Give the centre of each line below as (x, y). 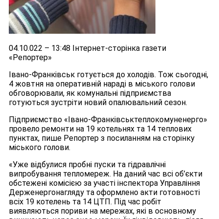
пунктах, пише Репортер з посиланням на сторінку (102, 138)
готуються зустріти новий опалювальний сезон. (98, 103)
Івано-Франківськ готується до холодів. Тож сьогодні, (109, 75)
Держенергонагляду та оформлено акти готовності (104, 193)
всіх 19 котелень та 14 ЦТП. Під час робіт (85, 202)
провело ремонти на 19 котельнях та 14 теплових (100, 129)
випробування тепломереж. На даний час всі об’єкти (106, 174)
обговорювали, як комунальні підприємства (90, 93)
